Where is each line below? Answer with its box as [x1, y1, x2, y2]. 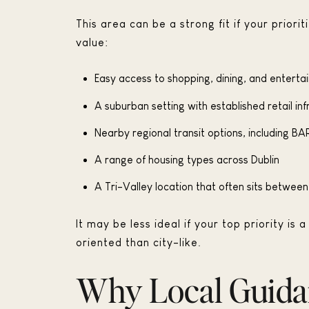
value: [76, 36, 108, 48]
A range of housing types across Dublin [94, 154, 279, 166]
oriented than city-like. [76, 237, 201, 249]
